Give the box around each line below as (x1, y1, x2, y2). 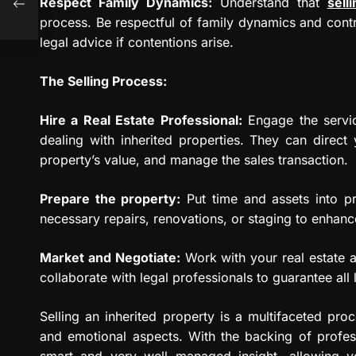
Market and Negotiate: (40, 249, 180, 265)
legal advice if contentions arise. (40, 33, 234, 50)
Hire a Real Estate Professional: (40, 111, 242, 128)
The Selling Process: (40, 72, 167, 89)
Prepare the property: (40, 190, 181, 207)
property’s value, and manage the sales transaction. (40, 151, 348, 168)
